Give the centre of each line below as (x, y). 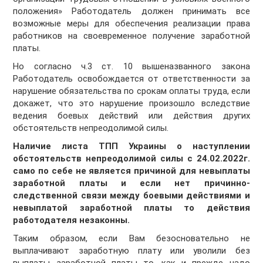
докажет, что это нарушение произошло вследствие (131, 104)
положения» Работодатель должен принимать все (131, 11)
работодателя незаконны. (72, 220)
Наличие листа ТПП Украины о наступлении (131, 146)
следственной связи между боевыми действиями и (131, 196)
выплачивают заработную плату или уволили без (131, 251)
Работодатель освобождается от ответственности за (131, 79)
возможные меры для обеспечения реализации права (131, 24)
